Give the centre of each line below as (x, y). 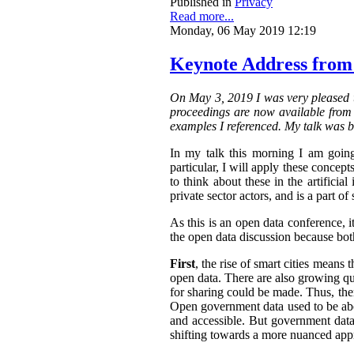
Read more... (202, 17)
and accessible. (207, 320)
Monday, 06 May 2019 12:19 (243, 31)
